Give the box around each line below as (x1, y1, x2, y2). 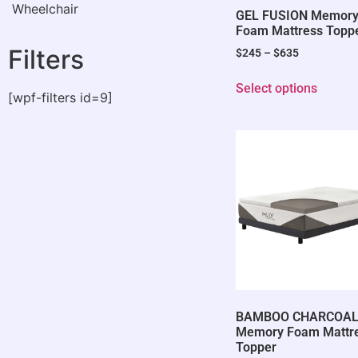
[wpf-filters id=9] (8, 89, 113, 106)
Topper (236, 340, 277, 356)
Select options (236, 81, 318, 97)
